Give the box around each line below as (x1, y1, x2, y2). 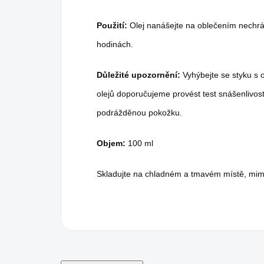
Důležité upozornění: (97, 70, 180, 80)
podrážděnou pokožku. (97, 107, 182, 117)
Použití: (97, 20, 127, 30)
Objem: (97, 138, 126, 148)
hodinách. (97, 39, 133, 49)
